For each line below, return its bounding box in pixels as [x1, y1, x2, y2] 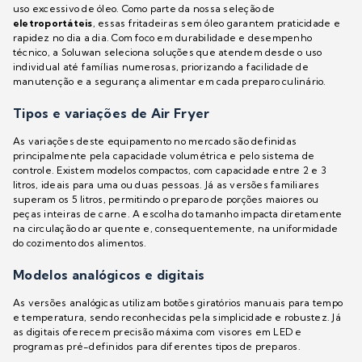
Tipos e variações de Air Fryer [13, 105, 210, 122]
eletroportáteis [13, 17, 93, 30]
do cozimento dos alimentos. [13, 237, 147, 250]
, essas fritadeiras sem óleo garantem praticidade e [92, 17, 340, 30]
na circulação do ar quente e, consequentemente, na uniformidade [13, 222, 339, 235]
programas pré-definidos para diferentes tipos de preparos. [13, 340, 301, 353]
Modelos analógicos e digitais [13, 267, 205, 284]
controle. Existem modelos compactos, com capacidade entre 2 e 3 [13, 164, 327, 177]
